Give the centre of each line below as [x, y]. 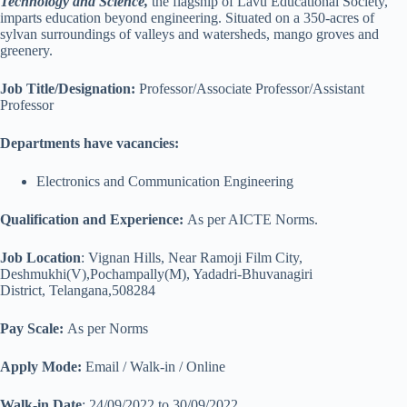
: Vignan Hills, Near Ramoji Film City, [192, 258]
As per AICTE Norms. [251, 219]
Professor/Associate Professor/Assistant [252, 89]
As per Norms [108, 328]
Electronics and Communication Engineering [165, 181]
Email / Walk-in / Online [154, 367]
